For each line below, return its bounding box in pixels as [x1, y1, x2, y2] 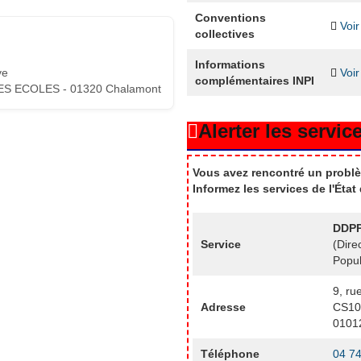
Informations [194, 57, 265, 71]
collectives [194, 27, 255, 40]
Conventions [194, 10, 266, 24]
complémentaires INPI [194, 73, 314, 87]
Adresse [200, 300, 246, 313]
